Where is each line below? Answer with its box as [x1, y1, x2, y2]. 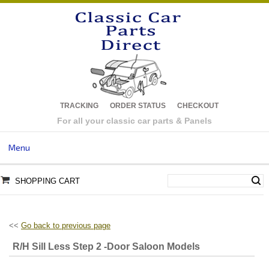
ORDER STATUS [109, 101, 166, 110]
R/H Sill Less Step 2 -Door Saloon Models [13, 241, 200, 252]
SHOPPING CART [15, 177, 80, 186]
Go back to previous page [21, 221, 110, 230]
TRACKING [59, 101, 98, 110]
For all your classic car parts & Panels [57, 116, 212, 125]
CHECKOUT [177, 101, 219, 110]
